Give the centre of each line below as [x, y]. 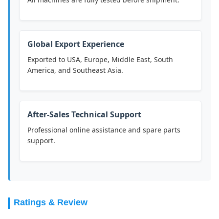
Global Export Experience [76, 44]
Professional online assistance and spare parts [104, 130]
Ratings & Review [51, 203]
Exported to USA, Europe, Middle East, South [100, 60]
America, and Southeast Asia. [75, 70]
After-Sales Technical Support [84, 115]
